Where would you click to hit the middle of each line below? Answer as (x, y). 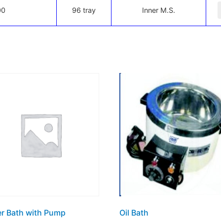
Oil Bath (134, 212)
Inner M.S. (159, 10)
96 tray (84, 10)
